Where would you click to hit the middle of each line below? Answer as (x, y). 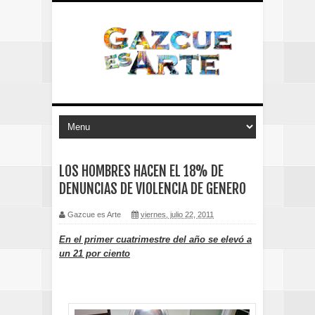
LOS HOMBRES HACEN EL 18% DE (141, 171)
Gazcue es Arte (94, 214)
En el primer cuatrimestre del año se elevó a (155, 239)
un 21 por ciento (95, 253)
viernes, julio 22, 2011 (177, 214)
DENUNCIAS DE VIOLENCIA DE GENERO (153, 189)
